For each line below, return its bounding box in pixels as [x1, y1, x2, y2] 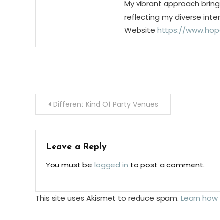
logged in [94, 160, 128, 170]
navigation [35, 119, 108, 135]
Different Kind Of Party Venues [53, 99, 158, 110]
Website [124, 25, 155, 36]
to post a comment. [128, 160, 205, 170]
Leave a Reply [46, 142, 107, 152]
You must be [46, 160, 94, 170]
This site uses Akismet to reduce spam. [35, 193, 181, 204]
